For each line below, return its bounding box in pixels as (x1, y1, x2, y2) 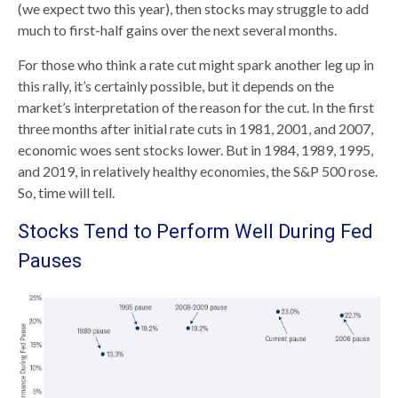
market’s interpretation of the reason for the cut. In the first (18, 98, 374, 115)
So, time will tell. (18, 183, 115, 201)
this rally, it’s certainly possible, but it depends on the (18, 76, 334, 94)
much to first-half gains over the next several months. (18, 20, 337, 38)
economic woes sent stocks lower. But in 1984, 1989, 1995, (18, 140, 373, 158)
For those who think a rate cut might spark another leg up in (18, 55, 374, 73)
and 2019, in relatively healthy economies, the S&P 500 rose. (18, 162, 378, 179)
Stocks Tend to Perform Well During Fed (18, 219, 373, 243)
